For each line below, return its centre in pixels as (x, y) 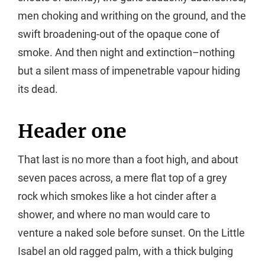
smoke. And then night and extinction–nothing (126, 52)
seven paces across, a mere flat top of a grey (122, 178)
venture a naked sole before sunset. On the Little (131, 233)
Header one (72, 131)
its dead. (38, 89)
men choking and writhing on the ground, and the (132, 16)
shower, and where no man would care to (114, 215)
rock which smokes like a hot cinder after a (117, 196)
